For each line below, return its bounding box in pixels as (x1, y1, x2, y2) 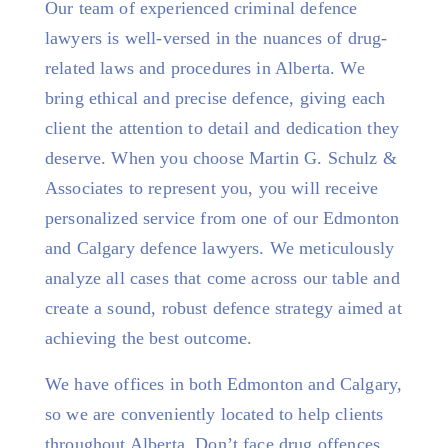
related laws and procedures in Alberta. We (45, 58, 365, 78)
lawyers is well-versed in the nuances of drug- (45, 28, 388, 48)
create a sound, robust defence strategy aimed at (45, 298, 402, 318)
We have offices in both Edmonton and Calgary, (45, 374, 403, 394)
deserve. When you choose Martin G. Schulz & (45, 148, 397, 168)
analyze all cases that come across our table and (45, 268, 400, 288)
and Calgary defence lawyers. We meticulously (45, 238, 395, 258)
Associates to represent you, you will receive (45, 178, 379, 198)
